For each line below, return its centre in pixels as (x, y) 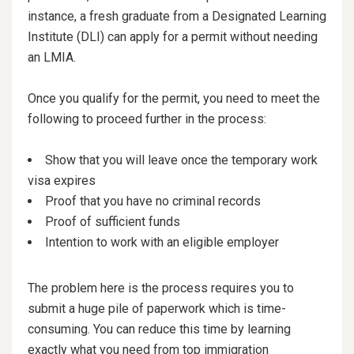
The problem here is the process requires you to (161, 288)
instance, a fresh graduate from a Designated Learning (177, 17)
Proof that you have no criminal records (154, 201)
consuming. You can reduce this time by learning (159, 330)
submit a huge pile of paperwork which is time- (157, 309)
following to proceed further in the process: (147, 119)
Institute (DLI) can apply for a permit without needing (173, 37)
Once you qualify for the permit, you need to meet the (174, 99)
